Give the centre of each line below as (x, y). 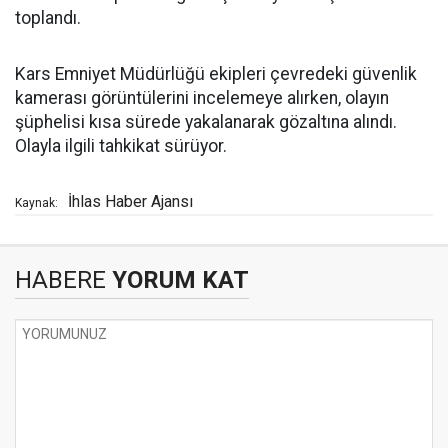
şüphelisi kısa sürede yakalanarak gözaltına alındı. (206, 122)
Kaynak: (36, 203)
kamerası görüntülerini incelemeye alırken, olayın (202, 98)
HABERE (60, 280)
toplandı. (48, 18)
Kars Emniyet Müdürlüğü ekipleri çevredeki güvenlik (216, 74)
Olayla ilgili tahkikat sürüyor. (121, 146)
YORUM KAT (177, 280)
